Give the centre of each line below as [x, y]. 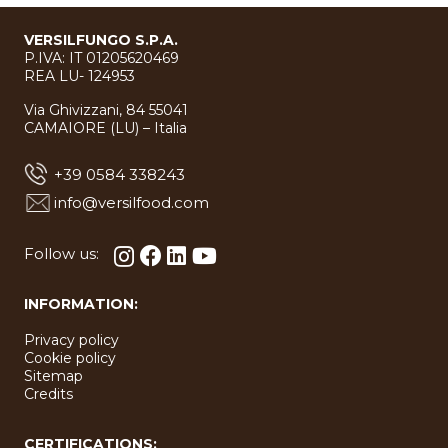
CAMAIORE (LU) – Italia [105, 128]
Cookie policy [70, 357]
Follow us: [61, 254]
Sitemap [53, 375]
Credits [48, 393]
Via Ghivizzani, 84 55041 [106, 110]
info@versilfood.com [131, 203]
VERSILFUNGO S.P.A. [101, 40]
